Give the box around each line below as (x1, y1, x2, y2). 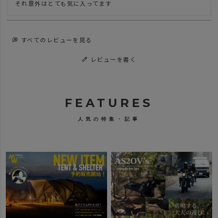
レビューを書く (90, 55, 136, 64)
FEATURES (65, 96, 153, 110)
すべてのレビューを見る (20, 36, 92, 44)
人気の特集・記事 (77, 116, 140, 123)
